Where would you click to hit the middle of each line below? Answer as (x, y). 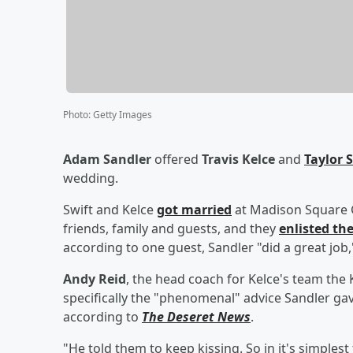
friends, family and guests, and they (171, 228)
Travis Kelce (238, 159)
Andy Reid (95, 279)
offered (176, 159)
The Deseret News (196, 316)
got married (194, 209)
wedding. (91, 178)
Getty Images (123, 114)
